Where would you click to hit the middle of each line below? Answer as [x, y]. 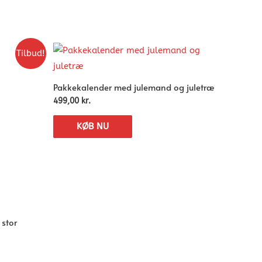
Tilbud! [30, 54]
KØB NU [93, 126]
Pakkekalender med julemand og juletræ [134, 87]
